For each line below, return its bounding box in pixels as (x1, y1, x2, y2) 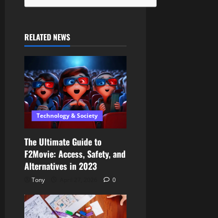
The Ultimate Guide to (24, 135, 102, 148)
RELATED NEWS (24, 31, 70, 43)
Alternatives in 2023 (24, 160, 97, 173)
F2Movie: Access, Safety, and (24, 147, 126, 161)
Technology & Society (36, 111, 98, 120)
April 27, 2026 (58, 176, 99, 184)
